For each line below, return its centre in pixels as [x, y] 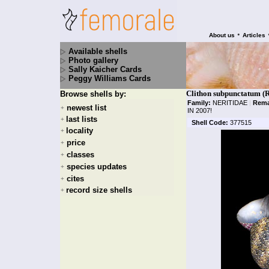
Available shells [98, 51]
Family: [199, 103]
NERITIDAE [230, 103]
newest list [86, 108]
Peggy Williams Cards [110, 78]
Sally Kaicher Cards [105, 69]
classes [80, 155]
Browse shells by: [93, 94]
